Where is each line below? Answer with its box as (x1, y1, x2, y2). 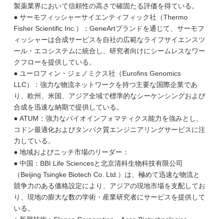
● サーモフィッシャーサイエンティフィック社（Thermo (14, 13, 188, 21)
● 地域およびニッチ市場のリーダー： (14, 148, 129, 156)
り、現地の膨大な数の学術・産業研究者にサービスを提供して (14, 193, 205, 201)
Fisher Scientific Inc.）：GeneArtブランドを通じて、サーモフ (14, 24, 204, 32)
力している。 (14, 137, 55, 145)
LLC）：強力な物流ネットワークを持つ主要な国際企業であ (14, 81, 197, 88)
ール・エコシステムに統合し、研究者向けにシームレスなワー (14, 47, 205, 55)
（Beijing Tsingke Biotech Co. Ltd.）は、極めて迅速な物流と (14, 171, 200, 178)
